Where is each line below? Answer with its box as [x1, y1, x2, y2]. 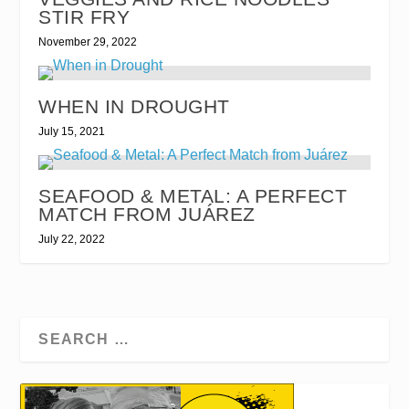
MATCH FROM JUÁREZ [38, 203, 256, 225]
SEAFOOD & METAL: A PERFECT [38, 184, 348, 206]
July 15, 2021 [38, 124, 106, 138]
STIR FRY [38, 5, 131, 27]
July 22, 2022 [38, 232, 106, 246]
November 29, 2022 [38, 35, 138, 48]
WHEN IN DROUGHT [38, 95, 230, 117]
